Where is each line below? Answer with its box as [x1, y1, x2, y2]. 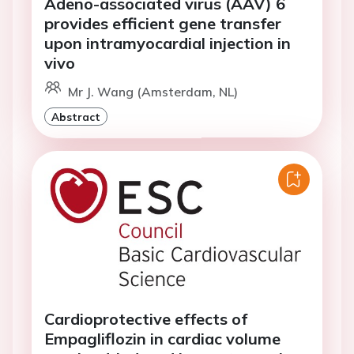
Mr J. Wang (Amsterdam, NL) [68, 83, 238, 100]
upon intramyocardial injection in [44, 32, 291, 53]
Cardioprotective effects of [44, 309, 247, 330]
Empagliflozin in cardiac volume [44, 329, 281, 349]
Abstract [51, 109, 100, 123]
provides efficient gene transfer [44, 13, 281, 33]
